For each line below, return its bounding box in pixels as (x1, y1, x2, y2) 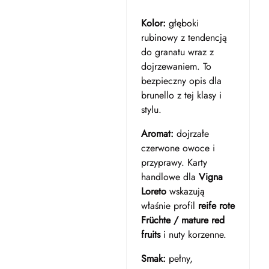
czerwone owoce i (141, 141, 215, 155)
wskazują (166, 184, 205, 198)
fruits (141, 228, 160, 241)
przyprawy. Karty (141, 156, 207, 169)
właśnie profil (141, 199, 198, 213)
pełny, (165, 252, 193, 265)
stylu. (141, 103, 162, 116)
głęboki (165, 16, 199, 30)
